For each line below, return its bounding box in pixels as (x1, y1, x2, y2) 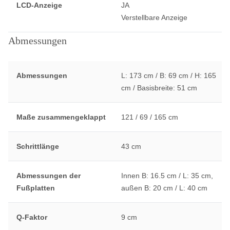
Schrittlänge (16, 142, 59, 151)
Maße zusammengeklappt (16, 113, 106, 122)
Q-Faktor (16, 213, 47, 222)
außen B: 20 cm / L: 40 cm (121, 184, 207, 193)
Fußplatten (16, 184, 55, 193)
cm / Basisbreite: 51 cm (121, 84, 197, 92)
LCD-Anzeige (16, 1, 62, 10)
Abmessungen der (16, 171, 81, 180)
